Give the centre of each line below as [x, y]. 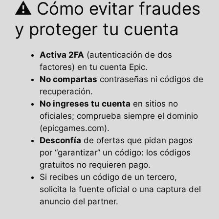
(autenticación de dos [128, 55]
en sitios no [154, 103]
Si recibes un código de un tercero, [108, 177]
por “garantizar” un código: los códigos [115, 152]
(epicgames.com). [75, 128]
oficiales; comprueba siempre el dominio [119, 116]
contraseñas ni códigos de [150, 79]
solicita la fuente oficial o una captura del [120, 189]
